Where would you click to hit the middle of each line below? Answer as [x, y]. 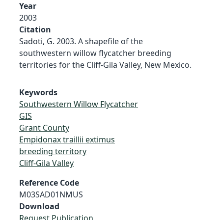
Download [39, 206]
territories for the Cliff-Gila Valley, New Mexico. [105, 65]
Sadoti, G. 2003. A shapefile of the [81, 41]
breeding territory [53, 151]
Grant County [44, 127]
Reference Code [49, 182]
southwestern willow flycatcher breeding [95, 53]
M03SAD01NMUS [51, 194]
